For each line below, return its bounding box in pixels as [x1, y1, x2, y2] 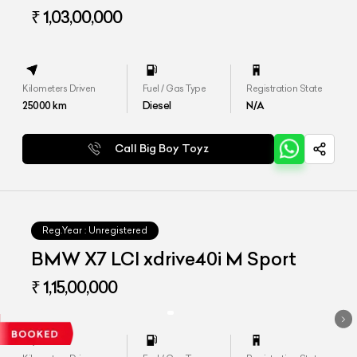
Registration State [246, 83, 323, 95]
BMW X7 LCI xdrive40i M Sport [31, 247, 297, 270]
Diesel [142, 99, 171, 112]
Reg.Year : [42, 224, 87, 236]
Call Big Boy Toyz [115, 141, 210, 155]
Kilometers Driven [22, 83, 96, 95]
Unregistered [88, 224, 148, 236]
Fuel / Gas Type [142, 83, 206, 95]
